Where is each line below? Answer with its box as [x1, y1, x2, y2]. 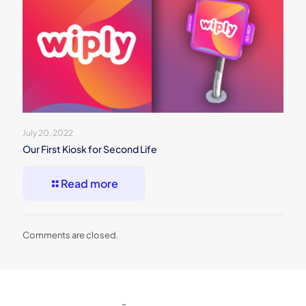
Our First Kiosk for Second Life [23, 142, 157, 155]
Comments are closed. [23, 229, 119, 240]
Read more [61, 176, 118, 191]
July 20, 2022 [23, 127, 73, 138]
